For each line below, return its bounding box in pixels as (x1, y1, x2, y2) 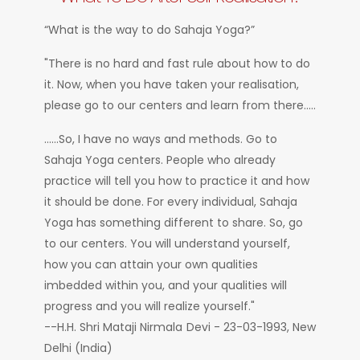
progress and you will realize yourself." (44, 298, 255, 315)
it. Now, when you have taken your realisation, (44, 76, 299, 93)
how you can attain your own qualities (44, 256, 258, 273)
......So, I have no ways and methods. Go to (44, 131, 277, 148)
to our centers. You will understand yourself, (44, 235, 290, 252)
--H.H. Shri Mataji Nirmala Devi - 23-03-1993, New (44, 319, 316, 336)
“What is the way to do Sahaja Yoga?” (44, 22, 255, 39)
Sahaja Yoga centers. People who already (44, 152, 276, 169)
